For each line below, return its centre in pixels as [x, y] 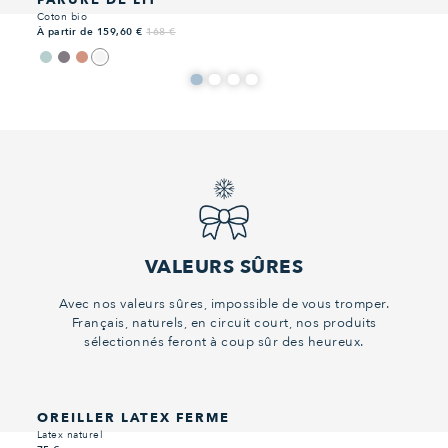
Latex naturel [70, 434]
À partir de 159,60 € [91, 31]
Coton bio [62, 16]
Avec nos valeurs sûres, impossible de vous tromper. [224, 303]
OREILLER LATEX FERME [133, 417]
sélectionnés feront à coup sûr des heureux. [224, 341]
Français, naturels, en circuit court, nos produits [224, 322]
